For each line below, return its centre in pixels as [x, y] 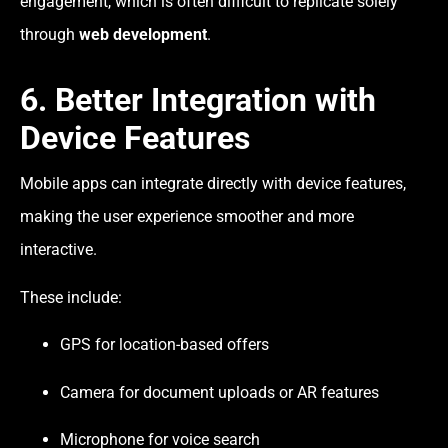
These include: [71, 297]
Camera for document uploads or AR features [219, 392]
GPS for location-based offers [164, 345]
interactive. [58, 250]
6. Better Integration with [198, 100]
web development [143, 35]
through [49, 35]
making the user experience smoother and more [187, 217]
